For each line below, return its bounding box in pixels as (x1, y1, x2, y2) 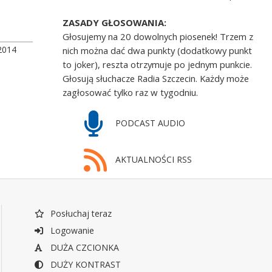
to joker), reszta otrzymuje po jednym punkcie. (63, 58, 253, 71)
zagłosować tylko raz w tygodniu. (63, 86, 199, 99)
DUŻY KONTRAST (47, 258, 121, 270)
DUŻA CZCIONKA (47, 241, 119, 253)
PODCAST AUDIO (112, 117, 185, 129)
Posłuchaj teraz (47, 207, 112, 219)
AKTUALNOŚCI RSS (112, 153, 192, 165)
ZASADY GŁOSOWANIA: (63, 16, 167, 29)
